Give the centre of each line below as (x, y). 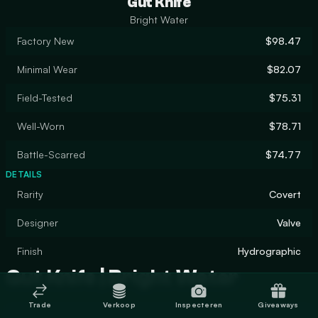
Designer (38, 223)
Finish (30, 251)
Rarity (30, 194)
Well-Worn (41, 126)
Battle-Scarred (51, 154)
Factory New (45, 41)
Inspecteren (199, 304)
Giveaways (278, 304)
